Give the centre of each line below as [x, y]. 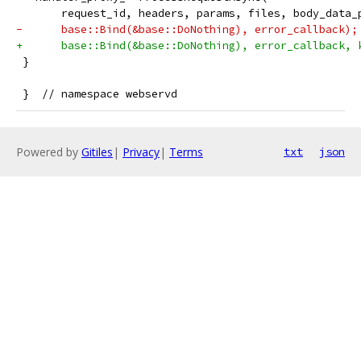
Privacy [141, 152]
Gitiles [97, 152]
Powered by [49, 152]
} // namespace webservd [97, 94]
